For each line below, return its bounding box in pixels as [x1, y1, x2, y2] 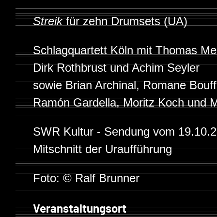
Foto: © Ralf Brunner [33, 171, 139, 185]
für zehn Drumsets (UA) [62, 15, 187, 28]
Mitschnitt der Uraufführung [33, 142, 172, 155]
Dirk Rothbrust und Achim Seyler [33, 61, 200, 74]
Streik [33, 15, 62, 28]
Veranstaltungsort [33, 201, 126, 215]
